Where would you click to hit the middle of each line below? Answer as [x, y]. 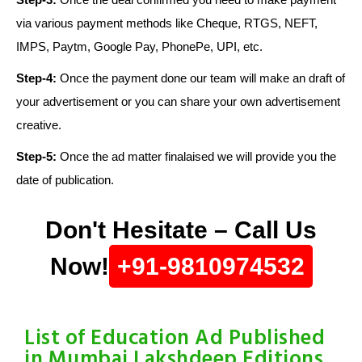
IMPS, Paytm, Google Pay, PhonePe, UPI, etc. [139, 47]
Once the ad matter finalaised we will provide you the [196, 157]
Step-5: [36, 157]
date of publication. [65, 180]
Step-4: [36, 78]
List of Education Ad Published [175, 339]
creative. [39, 125]
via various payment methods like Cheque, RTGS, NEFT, [167, 23]
